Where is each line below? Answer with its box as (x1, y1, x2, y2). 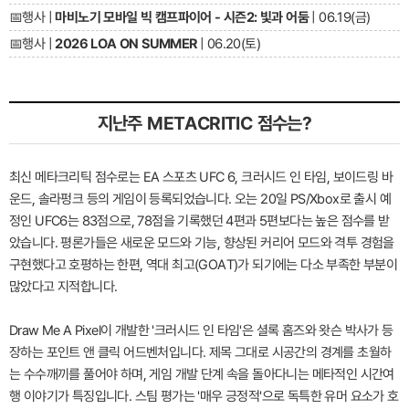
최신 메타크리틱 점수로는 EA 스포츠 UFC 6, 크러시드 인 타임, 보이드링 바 (9, 168, 393, 185)
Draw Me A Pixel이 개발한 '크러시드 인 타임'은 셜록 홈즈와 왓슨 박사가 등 (9, 321, 393, 339)
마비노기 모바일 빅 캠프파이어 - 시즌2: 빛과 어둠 (55, 8, 309, 26)
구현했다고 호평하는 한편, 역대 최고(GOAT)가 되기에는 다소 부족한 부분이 (9, 256, 398, 273)
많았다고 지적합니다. (9, 278, 118, 295)
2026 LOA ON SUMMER (55, 35, 197, 52)
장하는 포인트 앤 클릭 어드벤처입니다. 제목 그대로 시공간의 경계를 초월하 (9, 343, 392, 361)
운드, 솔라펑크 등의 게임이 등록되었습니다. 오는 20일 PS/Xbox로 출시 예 (9, 190, 391, 207)
